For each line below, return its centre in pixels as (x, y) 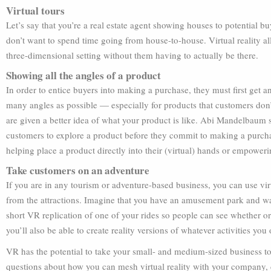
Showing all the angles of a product (83, 75)
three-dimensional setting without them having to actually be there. (132, 55)
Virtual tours (35, 11)
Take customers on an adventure (78, 170)
